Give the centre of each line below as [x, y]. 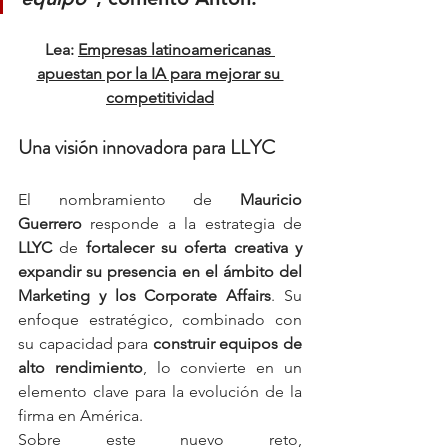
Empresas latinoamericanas [176, 50]
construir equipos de [227, 344]
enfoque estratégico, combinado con [160, 320]
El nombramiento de [129, 200]
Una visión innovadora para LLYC [146, 148]
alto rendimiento [80, 368]
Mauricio [271, 200]
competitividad [160, 98]
